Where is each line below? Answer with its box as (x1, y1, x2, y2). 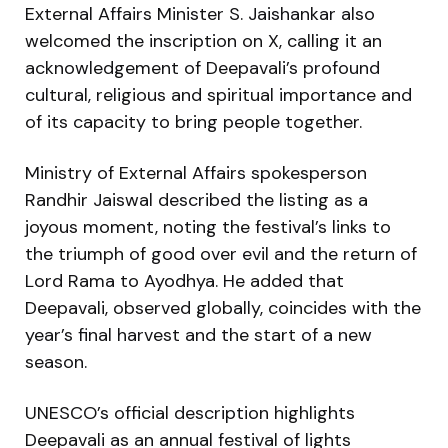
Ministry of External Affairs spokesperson (25, 160, 367, 185)
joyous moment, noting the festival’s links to (25, 214, 391, 239)
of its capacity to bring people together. (25, 109, 362, 134)
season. (25, 349, 87, 374)
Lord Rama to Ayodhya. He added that (25, 268, 344, 293)
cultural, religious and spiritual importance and (25, 82, 412, 107)
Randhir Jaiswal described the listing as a (25, 187, 368, 212)
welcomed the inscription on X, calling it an (25, 28, 382, 53)
